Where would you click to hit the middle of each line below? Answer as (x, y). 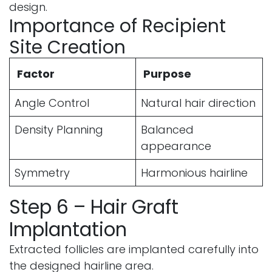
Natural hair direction (198, 103)
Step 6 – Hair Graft (94, 207)
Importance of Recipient (117, 25)
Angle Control (52, 103)
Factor (36, 73)
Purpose (167, 73)
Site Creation (67, 47)
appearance (176, 146)
